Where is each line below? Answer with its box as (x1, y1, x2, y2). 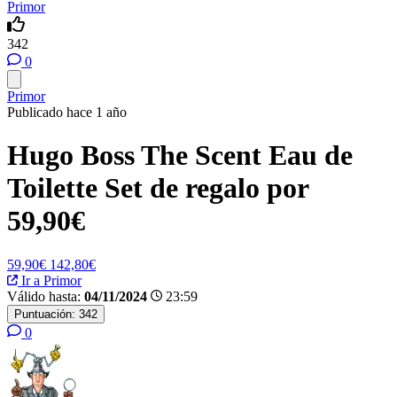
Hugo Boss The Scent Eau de (7, 139, 353, 172)
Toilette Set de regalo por (7, 172, 308, 205)
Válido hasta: (7, 288, 81, 304)
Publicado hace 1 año (7, 105, 127, 120)
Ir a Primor (18, 272, 82, 288)
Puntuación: (14, 307, 75, 321)
